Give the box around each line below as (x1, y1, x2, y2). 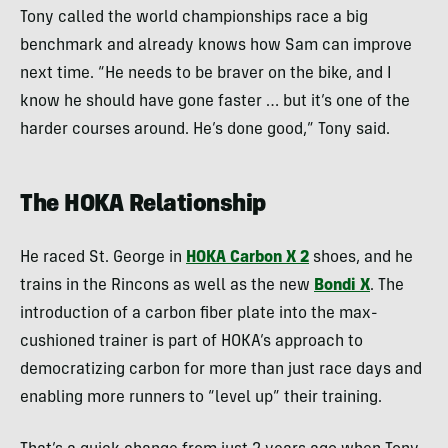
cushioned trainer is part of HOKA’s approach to (20, 334, 363, 351)
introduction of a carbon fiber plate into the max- (20, 306, 378, 323)
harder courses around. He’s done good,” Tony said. (20, 122, 390, 139)
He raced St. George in (20, 250, 186, 267)
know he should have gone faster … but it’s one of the (20, 94, 410, 111)
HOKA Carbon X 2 (186, 250, 309, 267)
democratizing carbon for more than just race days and (20, 362, 422, 379)
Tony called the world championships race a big (20, 10, 368, 27)
